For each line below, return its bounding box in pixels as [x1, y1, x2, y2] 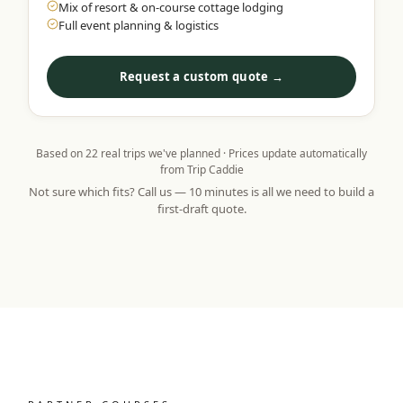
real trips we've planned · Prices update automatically [98, 146, 367, 161]
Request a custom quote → [119, 68, 284, 85]
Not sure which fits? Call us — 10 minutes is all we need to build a [29, 184, 374, 200]
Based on [36, 146, 85, 161]
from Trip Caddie [159, 162, 244, 177]
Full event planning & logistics [58, 17, 219, 33]
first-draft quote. [157, 201, 246, 217]
